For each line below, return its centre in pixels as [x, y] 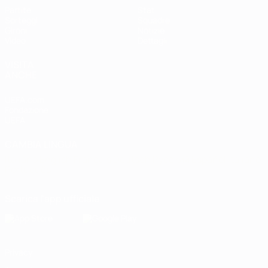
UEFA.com [25, 100]
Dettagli [152, 40]
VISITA [19, 65]
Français [93, 159]
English [57, 159]
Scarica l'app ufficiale [52, 199]
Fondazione [27, 110]
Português [28, 169]
